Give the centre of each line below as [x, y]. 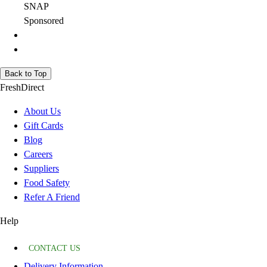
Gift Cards [44, 126]
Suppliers [41, 169]
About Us [42, 111]
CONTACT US [55, 249]
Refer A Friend [52, 197]
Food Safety [47, 183]
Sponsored [44, 21]
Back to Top [26, 74]
